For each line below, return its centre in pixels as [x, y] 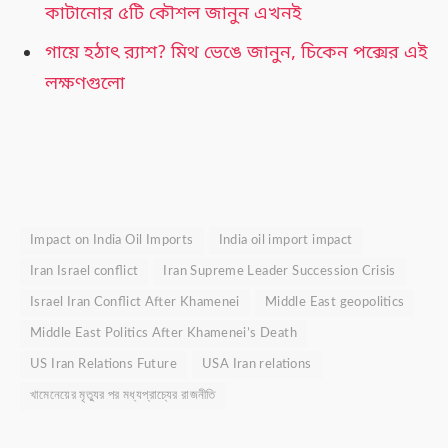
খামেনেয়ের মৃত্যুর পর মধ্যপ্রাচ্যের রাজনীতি [123, 396]
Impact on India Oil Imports [112, 241]
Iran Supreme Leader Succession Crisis [279, 272]
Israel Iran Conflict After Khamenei [135, 303]
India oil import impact [285, 241]
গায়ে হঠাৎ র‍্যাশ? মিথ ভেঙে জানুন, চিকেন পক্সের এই [236, 52]
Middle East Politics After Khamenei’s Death [163, 334]
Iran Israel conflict [84, 272]
